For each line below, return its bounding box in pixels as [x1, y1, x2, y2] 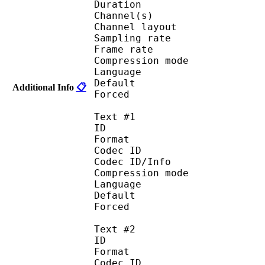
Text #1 [94, 111, 135, 122]
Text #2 [94, 223, 135, 235]
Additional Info [12, 82, 76, 92]
